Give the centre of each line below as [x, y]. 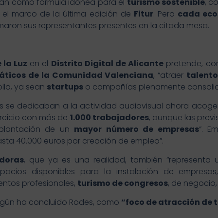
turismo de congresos [122, 183]
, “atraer [170, 75]
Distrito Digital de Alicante [107, 64]
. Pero [165, 14]
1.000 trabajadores [109, 118]
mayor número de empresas [136, 129]
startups [65, 87]
